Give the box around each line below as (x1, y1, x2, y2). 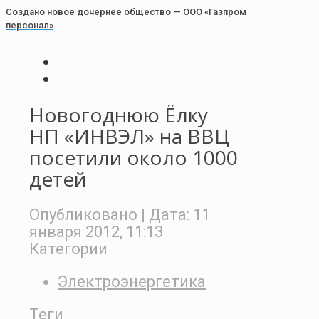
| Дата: (141, 205, 189, 224)
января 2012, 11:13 (29, 222, 163, 241)
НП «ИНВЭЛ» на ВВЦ (29, 122, 229, 150)
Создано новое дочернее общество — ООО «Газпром (6, 6, 246, 17)
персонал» (6, 19, 53, 31)
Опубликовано (29, 205, 137, 224)
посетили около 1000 (29, 144, 238, 172)
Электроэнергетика (58, 272, 206, 291)
